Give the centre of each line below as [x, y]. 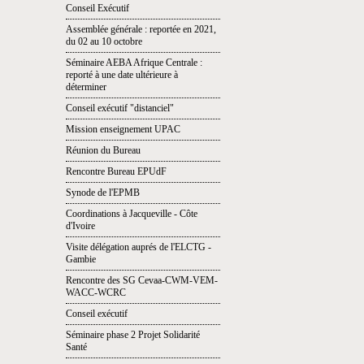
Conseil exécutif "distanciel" [120, 108]
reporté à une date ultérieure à [122, 75]
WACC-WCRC [96, 292]
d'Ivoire [80, 226]
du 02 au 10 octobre [104, 41]
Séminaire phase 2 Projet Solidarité [133, 335]
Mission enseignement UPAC [123, 129]
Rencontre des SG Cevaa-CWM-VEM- [142, 280]
